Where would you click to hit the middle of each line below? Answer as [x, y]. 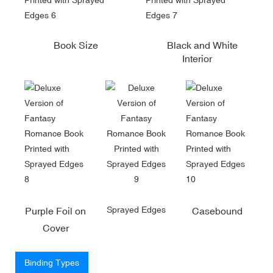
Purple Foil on [56, 211]
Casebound [218, 211]
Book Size [76, 45]
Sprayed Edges [136, 209]
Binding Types [52, 262]
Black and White [197, 45]
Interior [197, 58]
